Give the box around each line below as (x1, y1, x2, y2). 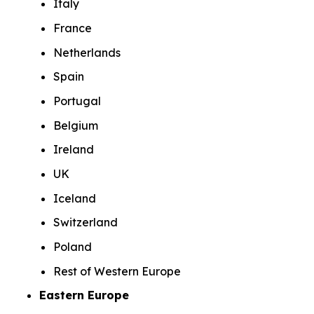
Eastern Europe (39, 288, 132, 303)
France (53, 20, 95, 35)
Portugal (53, 93, 104, 108)
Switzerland (53, 215, 121, 230)
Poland (53, 239, 95, 254)
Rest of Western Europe (53, 264, 184, 278)
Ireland (53, 142, 97, 157)
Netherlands (53, 45, 123, 60)
